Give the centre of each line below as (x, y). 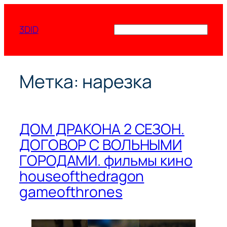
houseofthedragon (82, 176)
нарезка (117, 82)
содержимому (34, 35)
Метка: (51, 82)
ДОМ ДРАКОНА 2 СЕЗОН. (102, 129)
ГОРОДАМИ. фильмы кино (106, 160)
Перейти (23, 10)
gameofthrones (71, 192)
